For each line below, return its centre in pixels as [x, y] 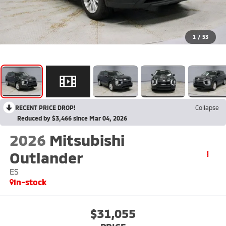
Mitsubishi [87, 139]
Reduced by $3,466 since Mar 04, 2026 [72, 118]
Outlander [46, 157]
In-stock [30, 182]
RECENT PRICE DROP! [45, 107]
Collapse [207, 107]
